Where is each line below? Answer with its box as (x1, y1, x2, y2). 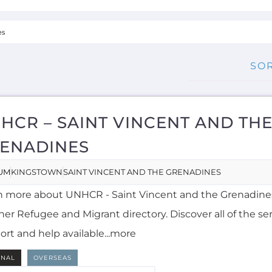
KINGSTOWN (11, 61, 63, 70)
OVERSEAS (33, 148, 72, 155)
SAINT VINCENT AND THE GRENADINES (63, 61, 222, 70)
